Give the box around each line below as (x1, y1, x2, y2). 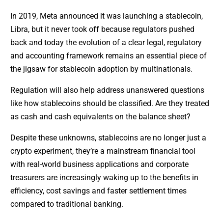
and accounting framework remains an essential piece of (10, 51, 207, 61)
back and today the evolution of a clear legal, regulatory (10, 38, 202, 48)
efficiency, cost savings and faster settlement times (10, 186, 187, 196)
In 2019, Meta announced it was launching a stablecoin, (10, 11, 203, 21)
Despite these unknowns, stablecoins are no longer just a (10, 133, 206, 143)
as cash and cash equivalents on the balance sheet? (10, 112, 191, 122)
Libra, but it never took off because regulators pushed (10, 25, 194, 34)
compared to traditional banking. (10, 199, 123, 209)
